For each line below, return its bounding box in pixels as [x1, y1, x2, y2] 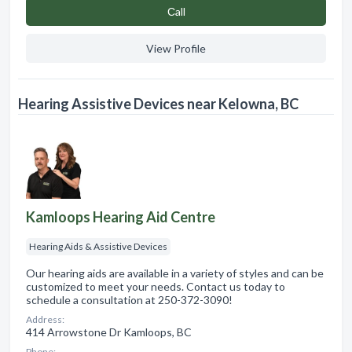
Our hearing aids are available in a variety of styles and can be [26, 266, 324, 280]
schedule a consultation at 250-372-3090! [26, 293, 233, 307]
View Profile [146, 42, 206, 56]
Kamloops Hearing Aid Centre [26, 208, 215, 226]
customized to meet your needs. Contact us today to [26, 280, 285, 294]
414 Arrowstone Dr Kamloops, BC [26, 325, 192, 339]
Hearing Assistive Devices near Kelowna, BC [18, 95, 299, 113]
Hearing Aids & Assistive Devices [29, 240, 167, 253]
